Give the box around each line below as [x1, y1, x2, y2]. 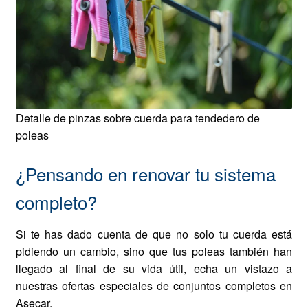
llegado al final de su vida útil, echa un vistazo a [15, 261, 293, 277]
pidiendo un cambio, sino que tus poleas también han [15, 243, 293, 260]
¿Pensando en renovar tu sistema [15, 161, 276, 187]
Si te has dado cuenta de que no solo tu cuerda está [15, 226, 293, 243]
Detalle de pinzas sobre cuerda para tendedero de [15, 110, 260, 126]
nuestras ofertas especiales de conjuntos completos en [15, 278, 293, 294]
